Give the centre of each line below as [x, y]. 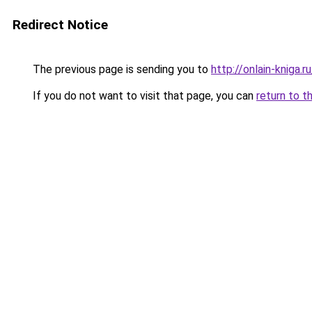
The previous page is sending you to [120, 69]
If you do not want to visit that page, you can [143, 96]
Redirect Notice [60, 25]
